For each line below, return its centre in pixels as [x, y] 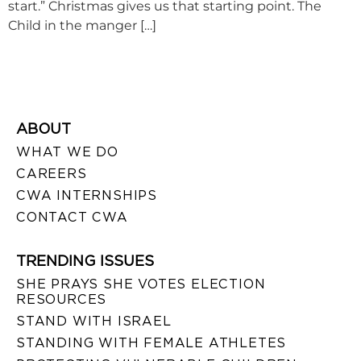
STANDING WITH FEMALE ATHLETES [151, 342]
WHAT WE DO [67, 151]
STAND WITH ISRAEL [94, 321]
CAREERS [52, 173]
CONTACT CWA [72, 217]
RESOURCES [62, 299]
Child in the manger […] [82, 26]
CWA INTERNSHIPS [87, 195]
